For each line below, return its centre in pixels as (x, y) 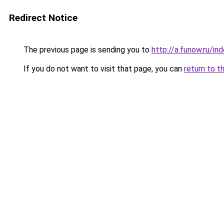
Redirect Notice (43, 18)
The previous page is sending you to (86, 50)
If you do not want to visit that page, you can (103, 69)
